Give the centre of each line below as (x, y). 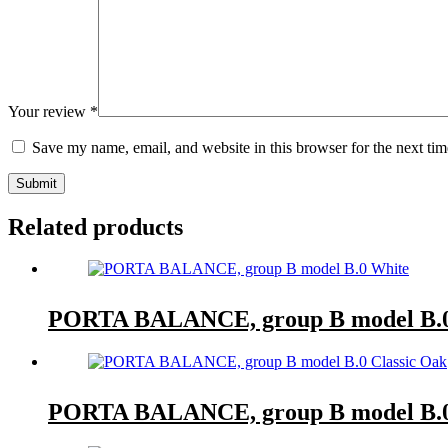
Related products (95, 226)
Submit (36, 183)
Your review (49, 111)
